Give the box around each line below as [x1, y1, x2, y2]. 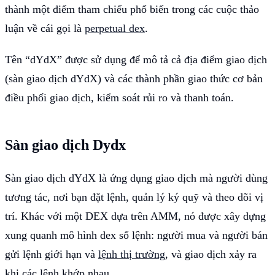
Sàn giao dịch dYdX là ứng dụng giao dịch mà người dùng [5, 171, 268, 184]
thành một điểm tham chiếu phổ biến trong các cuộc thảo [5, 2, 259, 15]
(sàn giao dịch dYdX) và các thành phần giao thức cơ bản [5, 72, 263, 85]
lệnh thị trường [98, 247, 165, 260]
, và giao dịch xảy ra [165, 247, 257, 260]
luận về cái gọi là [5, 21, 85, 34]
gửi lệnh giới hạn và [5, 247, 98, 260]
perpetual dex [85, 21, 145, 34]
